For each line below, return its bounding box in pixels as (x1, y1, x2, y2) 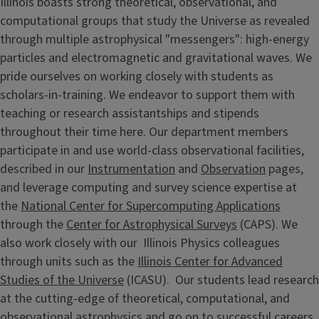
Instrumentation (88, 160, 175, 178)
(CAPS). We (237, 216, 298, 234)
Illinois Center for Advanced (137, 253, 283, 271)
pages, (266, 160, 303, 178)
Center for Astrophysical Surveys (66, 216, 237, 234)
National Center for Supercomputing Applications (21, 197, 281, 215)
